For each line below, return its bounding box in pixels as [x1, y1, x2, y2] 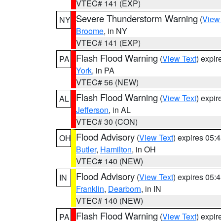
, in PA [92, 65, 114, 76]
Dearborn [108, 183, 141, 194]
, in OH [132, 144, 156, 155]
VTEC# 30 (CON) [76, 116, 138, 127]
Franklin [76, 183, 104, 194]
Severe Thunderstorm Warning [76, 12, 198, 25]
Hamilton [100, 144, 132, 155]
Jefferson [76, 104, 109, 115]
